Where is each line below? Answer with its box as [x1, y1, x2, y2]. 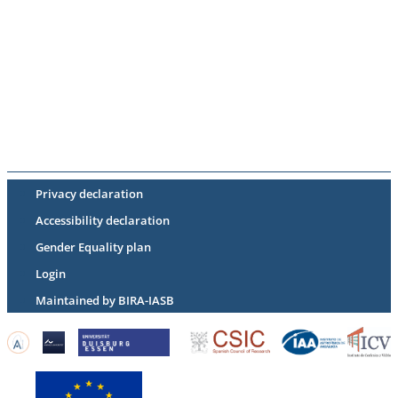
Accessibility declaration [36, 212, 170, 229]
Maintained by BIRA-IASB [36, 292, 174, 309]
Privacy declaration [36, 186, 143, 203]
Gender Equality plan [36, 239, 151, 256]
